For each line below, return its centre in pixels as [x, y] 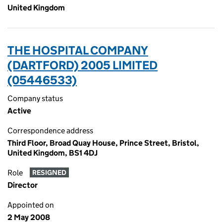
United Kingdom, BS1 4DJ [53, 153]
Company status [35, 98]
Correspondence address [50, 131]
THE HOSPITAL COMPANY [78, 50]
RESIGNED [49, 173]
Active [19, 111]
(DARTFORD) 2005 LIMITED [83, 65]
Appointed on [31, 205]
